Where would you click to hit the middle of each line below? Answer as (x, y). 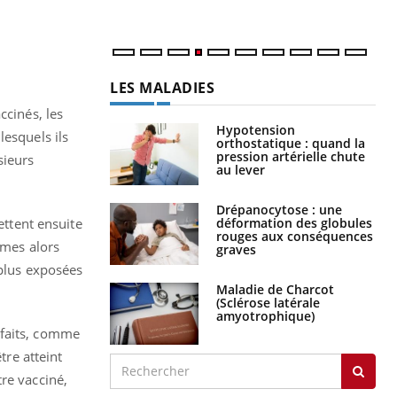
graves (236, 249)
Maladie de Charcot (275, 289)
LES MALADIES (162, 87)
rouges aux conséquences (295, 236)
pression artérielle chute (291, 156)
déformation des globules (294, 222)
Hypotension (256, 129)
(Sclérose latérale (268, 302)
